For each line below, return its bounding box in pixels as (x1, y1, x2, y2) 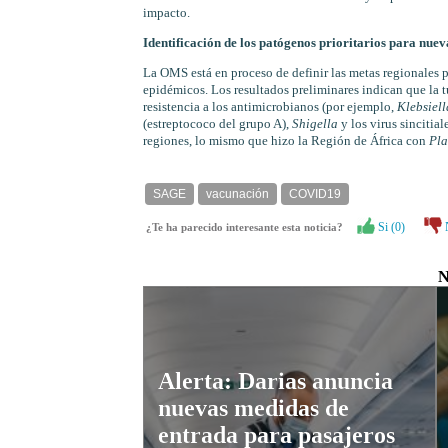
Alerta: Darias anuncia (157, 368, 393, 395)
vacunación (205, 186, 269, 201)
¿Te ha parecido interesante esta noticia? (145, 221, 352, 233)
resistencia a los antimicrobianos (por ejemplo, (142, 100, 397, 115)
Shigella (291, 117, 341, 132)
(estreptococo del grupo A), (142, 117, 292, 132)
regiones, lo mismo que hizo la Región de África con (142, 134, 429, 149)
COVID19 (288, 186, 341, 201)
